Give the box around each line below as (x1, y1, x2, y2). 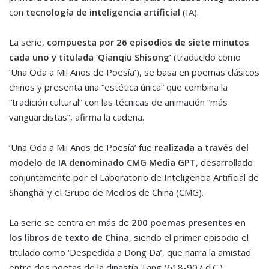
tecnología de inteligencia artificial (23, 6, 180, 19)
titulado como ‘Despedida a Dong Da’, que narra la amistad (9, 246, 251, 259)
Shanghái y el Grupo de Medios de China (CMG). (9, 186, 204, 199)
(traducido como (171, 51, 241, 64)
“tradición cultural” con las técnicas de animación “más (9, 96, 228, 109)
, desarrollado (196, 156, 253, 169)
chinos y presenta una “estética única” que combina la (9, 81, 228, 94)
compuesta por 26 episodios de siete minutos (47, 36, 249, 49)
